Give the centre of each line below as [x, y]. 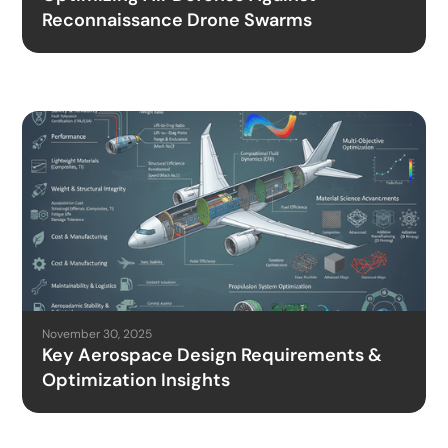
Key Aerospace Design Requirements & [212, 354]
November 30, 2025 [97, 333]
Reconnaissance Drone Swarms [177, 19]
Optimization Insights [136, 379]
